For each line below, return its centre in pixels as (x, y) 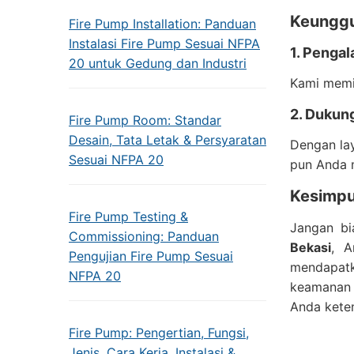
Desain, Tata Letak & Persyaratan (168, 140)
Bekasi (311, 247)
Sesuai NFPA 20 (116, 160)
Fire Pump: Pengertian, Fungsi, (159, 333)
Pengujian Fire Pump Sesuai (151, 256)
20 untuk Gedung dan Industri (158, 63)
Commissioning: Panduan (144, 236)
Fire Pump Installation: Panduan (162, 24)
